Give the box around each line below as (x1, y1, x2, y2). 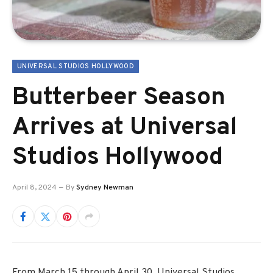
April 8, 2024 (12, 183, 57, 193)
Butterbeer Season (12, 83, 225, 113)
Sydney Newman (76, 183, 133, 193)
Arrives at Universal (12, 113, 237, 143)
